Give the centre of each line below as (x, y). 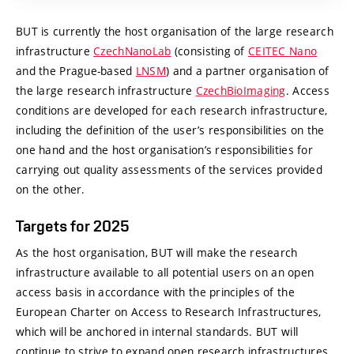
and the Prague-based (76, 71)
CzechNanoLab (132, 51)
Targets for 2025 (72, 226)
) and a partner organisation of (248, 71)
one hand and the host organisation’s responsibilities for (164, 150)
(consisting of (210, 51)
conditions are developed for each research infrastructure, (172, 110)
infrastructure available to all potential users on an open (165, 273)
